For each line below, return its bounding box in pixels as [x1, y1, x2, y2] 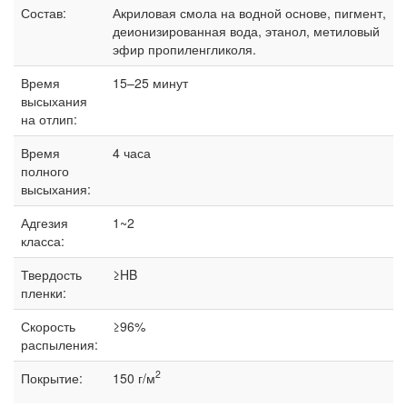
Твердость [21, 264, 82, 283]
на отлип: [21, 109, 77, 128]
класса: [21, 231, 65, 250]
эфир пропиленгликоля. [113, 39, 256, 58]
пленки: [21, 283, 66, 302]
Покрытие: [21, 368, 83, 387]
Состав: [21, 3, 66, 22]
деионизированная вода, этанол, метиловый [113, 21, 380, 40]
